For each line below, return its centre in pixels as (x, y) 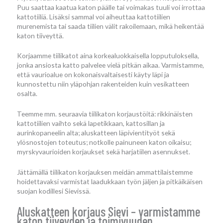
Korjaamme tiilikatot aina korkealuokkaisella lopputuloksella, (108, 56)
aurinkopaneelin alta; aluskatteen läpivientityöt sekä (96, 133)
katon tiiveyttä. (40, 35)
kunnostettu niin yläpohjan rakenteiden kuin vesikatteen (103, 84)
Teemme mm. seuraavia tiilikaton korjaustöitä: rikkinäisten (105, 114)
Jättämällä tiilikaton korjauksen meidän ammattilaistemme (105, 172)
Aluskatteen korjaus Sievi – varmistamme (109, 212)
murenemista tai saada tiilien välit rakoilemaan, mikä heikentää (111, 26)
